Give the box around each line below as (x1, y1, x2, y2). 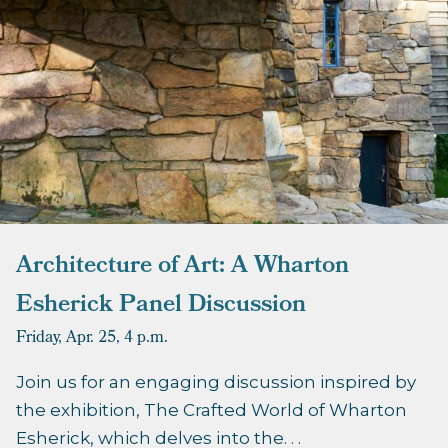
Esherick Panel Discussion (16, 286, 306, 327)
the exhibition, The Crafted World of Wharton (16, 400, 407, 421)
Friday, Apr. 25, (16, 325, 120, 353)
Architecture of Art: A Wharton (16, 247, 349, 288)
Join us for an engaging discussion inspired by (16, 372, 416, 393)
